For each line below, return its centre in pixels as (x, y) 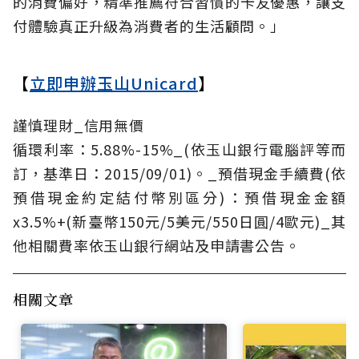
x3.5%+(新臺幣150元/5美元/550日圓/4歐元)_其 (179, 221)
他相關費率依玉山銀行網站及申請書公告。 (157, 245)
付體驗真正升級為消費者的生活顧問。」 (149, 25)
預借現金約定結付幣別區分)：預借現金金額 (179, 197)
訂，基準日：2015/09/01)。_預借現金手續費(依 (179, 173)
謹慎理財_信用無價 (79, 125)
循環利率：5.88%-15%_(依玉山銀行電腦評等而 (179, 149)
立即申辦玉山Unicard (114, 83)
